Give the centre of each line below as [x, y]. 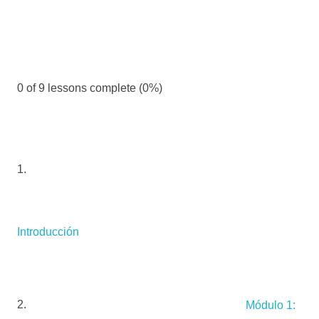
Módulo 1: [271, 305]
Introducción [48, 232]
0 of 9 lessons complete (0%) [90, 88]
